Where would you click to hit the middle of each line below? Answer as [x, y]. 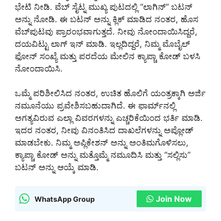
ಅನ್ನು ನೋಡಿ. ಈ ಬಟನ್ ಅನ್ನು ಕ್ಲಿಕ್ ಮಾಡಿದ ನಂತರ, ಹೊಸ [107, 19]
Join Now [174, 199]
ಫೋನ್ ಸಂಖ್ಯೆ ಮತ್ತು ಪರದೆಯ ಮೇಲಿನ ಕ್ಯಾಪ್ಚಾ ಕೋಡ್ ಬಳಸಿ [108, 56]
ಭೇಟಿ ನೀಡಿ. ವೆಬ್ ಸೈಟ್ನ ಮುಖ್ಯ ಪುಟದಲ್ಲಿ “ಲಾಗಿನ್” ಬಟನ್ [104, 7]
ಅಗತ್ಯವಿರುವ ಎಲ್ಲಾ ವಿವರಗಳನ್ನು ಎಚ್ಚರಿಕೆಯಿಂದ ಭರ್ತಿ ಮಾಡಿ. [109, 118]
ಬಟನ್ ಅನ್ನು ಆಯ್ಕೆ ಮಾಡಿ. [57, 167]
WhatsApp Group [65, 199]
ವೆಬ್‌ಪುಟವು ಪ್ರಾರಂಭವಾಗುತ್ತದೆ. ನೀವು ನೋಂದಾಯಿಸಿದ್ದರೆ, [106, 31]
